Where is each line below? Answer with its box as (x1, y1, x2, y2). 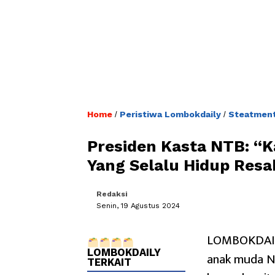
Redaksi (96, 189, 128, 198)
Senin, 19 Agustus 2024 (96, 201, 180, 210)
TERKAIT (87, 255, 131, 268)
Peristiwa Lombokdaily (120, 109, 221, 119)
